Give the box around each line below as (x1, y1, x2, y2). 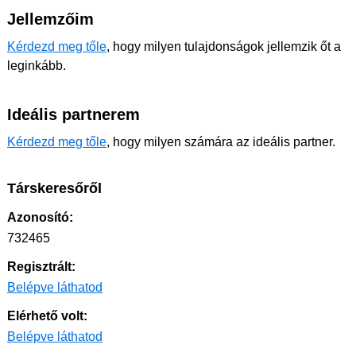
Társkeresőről (7, 180, 102, 196)
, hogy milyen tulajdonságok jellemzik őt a (106, 40, 341, 53)
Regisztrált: (7, 260, 75, 273)
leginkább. (7, 59, 66, 72)
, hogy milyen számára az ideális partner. (106, 135, 335, 149)
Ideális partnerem (7, 106, 140, 123)
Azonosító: (7, 211, 73, 224)
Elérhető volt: (7, 309, 87, 323)
